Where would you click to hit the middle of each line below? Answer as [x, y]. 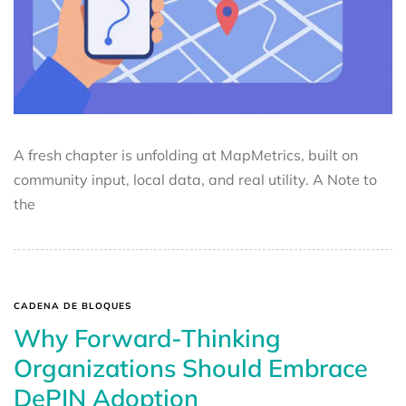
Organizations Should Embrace [191, 367]
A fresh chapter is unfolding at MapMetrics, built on [186, 155]
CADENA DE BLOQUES [72, 305]
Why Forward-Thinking [147, 338]
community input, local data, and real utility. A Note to [195, 179]
